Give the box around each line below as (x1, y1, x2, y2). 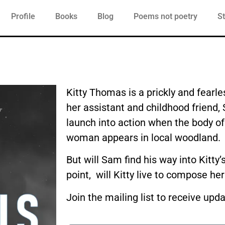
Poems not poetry (133, 12, 197, 21)
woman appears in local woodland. (66, 132, 220, 144)
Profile (11, 12, 35, 21)
